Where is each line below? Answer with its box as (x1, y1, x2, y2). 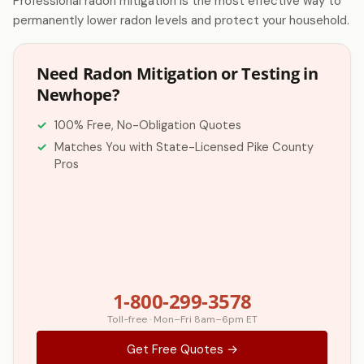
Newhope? (37, 84, 120, 106)
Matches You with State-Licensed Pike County (54, 140, 314, 154)
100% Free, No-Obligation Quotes (54, 118, 241, 132)
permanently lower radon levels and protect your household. (13, 12, 349, 28)
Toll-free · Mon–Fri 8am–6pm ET (106, 313, 258, 326)
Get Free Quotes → (126, 341, 238, 357)
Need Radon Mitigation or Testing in (37, 63, 318, 84)
